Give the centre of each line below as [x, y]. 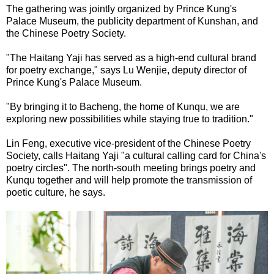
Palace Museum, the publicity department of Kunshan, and [132, 21]
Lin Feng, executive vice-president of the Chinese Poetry [128, 143]
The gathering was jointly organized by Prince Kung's [121, 9]
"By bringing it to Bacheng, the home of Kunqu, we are [123, 106]
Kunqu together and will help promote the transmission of [129, 180]
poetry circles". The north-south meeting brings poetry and [131, 168]
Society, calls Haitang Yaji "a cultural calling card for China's [136, 155]
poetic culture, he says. [56, 192]
